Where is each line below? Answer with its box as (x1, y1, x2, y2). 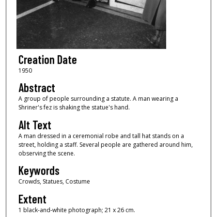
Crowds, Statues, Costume (18, 177, 90, 186)
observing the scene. (18, 149, 75, 157)
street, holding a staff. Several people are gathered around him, (18, 140, 193, 149)
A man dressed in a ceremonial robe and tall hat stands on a (18, 131, 184, 140)
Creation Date (18, 52, 77, 66)
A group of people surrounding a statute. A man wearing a (18, 94, 178, 103)
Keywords (18, 163, 60, 178)
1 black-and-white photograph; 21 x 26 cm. (18, 205, 135, 214)
